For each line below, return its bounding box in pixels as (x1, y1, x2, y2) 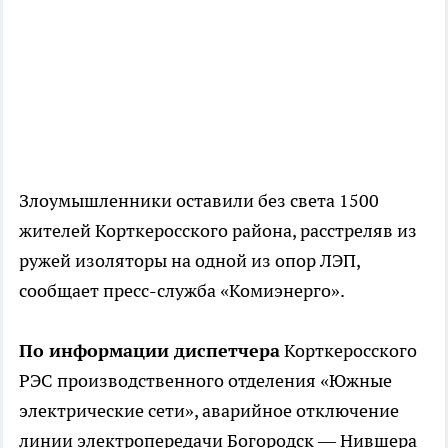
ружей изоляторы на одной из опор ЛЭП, (19, 249, 360, 273)
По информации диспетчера (19, 339, 280, 363)
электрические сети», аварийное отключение (19, 399, 399, 423)
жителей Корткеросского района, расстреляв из (19, 219, 417, 243)
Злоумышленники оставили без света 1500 (19, 189, 379, 213)
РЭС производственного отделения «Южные (19, 369, 392, 393)
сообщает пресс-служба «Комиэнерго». (19, 279, 345, 303)
